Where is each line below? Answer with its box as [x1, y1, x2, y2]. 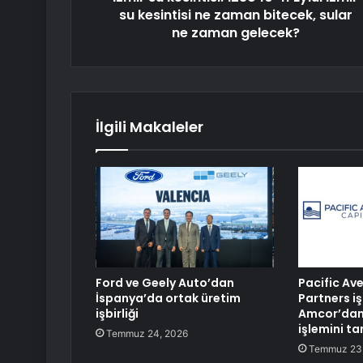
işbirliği [96, 305, 139, 322]
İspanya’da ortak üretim [96, 289, 241, 306]
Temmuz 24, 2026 [106, 327, 188, 340]
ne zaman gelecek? [171, 23, 300, 42]
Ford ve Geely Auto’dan [96, 274, 234, 291]
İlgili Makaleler [96, 116, 203, 137]
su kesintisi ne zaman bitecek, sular [118, 5, 352, 24]
